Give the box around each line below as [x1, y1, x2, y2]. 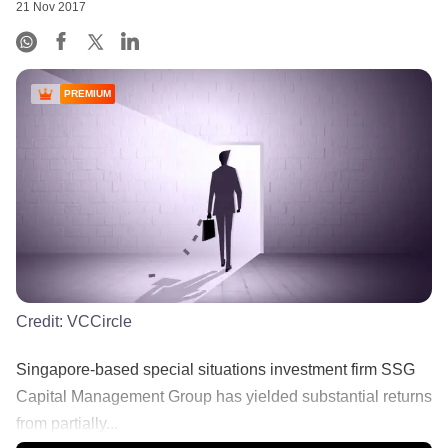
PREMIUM [64, 88, 111, 100]
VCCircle [67, 312, 132, 330]
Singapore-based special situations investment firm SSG [16, 360, 415, 378]
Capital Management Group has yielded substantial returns [16, 387, 432, 405]
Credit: [16, 312, 67, 330]
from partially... [16, 414, 118, 432]
